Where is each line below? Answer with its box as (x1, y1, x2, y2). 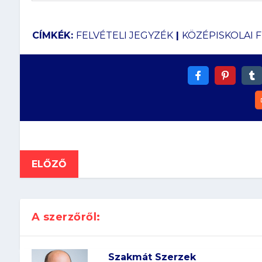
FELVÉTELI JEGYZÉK (75, 29, 173, 41)
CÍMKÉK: (32, 29, 76, 41)
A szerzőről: (31, 210, 101, 223)
